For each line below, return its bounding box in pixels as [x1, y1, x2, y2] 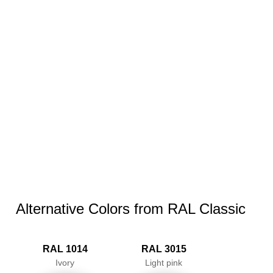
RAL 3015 [141, 244, 186, 254]
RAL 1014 [42, 244, 88, 254]
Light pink [145, 258, 183, 268]
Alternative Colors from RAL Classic [15, 200, 246, 217]
